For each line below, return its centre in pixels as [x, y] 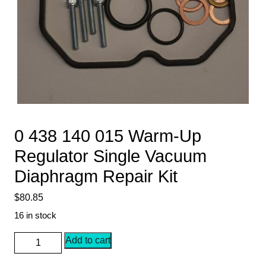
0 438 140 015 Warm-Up [108, 136]
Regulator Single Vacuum [110, 156]
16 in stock [35, 215]
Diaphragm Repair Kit [96, 176]
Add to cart [88, 240]
